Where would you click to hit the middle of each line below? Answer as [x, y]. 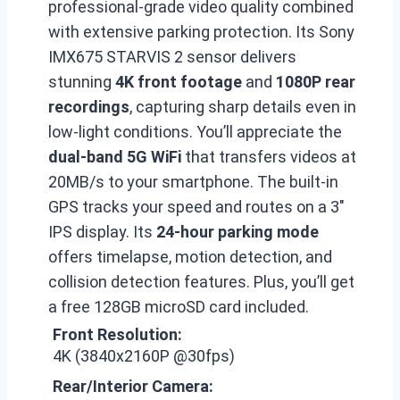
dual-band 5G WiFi [115, 157]
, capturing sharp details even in [243, 107]
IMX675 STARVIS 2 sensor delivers [172, 57]
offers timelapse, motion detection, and [190, 257]
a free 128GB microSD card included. [179, 307]
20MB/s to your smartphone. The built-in [193, 182]
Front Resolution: [117, 334]
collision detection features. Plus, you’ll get [201, 282]
